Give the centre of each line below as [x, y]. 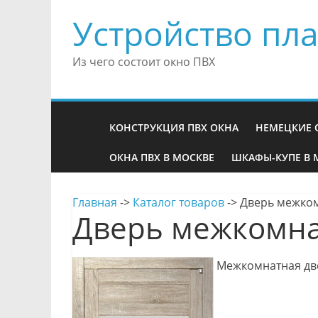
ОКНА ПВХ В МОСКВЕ [162, 157]
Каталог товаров [179, 202]
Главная [95, 202]
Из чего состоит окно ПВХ [144, 62]
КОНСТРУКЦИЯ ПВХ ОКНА [174, 127]
